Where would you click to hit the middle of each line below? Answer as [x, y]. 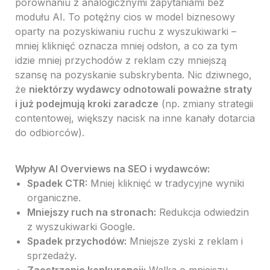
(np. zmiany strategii [206, 104]
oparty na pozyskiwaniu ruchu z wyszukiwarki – [125, 32]
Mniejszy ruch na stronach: [91, 212]
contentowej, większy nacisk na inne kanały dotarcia [135, 118]
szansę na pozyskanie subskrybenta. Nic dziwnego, [133, 75]
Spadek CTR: [57, 184]
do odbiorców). [49, 133]
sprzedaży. [52, 256]
